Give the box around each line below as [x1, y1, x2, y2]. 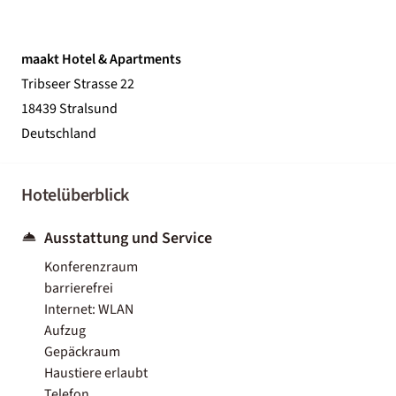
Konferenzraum [44, 256, 138, 277]
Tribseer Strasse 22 [21, 73, 134, 94]
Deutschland [21, 123, 96, 143]
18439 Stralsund [21, 98, 118, 118]
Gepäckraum [44, 341, 120, 362]
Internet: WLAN [44, 299, 133, 319]
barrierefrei [44, 278, 113, 298]
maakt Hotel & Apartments [21, 49, 181, 69]
